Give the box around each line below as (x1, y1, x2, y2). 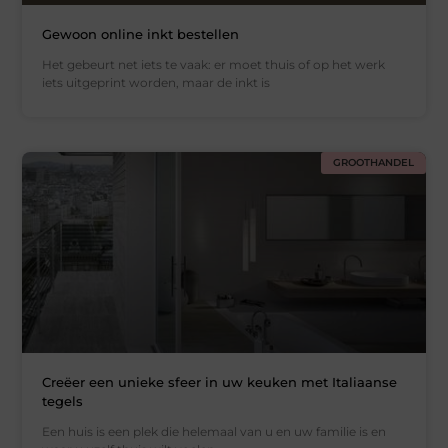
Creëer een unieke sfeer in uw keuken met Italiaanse (42, 374, 398, 391)
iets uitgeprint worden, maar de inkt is (42, 74, 271, 90)
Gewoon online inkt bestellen (42, 25, 240, 42)
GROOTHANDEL (332, 155, 414, 169)
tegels (42, 393, 84, 410)
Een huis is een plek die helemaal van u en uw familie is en (42, 424, 387, 440)
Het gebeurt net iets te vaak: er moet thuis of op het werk (42, 56, 386, 72)
